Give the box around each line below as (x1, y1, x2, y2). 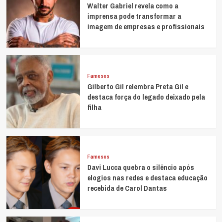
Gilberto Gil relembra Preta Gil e (87, 81, 188, 92)
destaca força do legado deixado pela (87, 92, 205, 103)
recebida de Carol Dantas (87, 183, 167, 194)
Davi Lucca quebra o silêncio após (87, 162, 194, 173)
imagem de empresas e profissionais (87, 21, 205, 32)
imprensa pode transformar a (87, 11, 181, 22)
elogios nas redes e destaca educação (87, 172, 208, 183)
